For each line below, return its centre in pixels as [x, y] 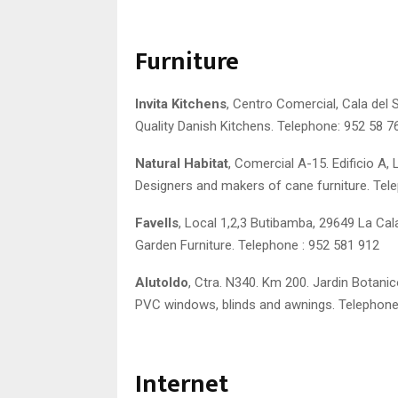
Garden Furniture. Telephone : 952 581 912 [257, 245]
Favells [157, 223]
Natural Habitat [182, 163]
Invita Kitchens [181, 103]
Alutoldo [162, 282]
